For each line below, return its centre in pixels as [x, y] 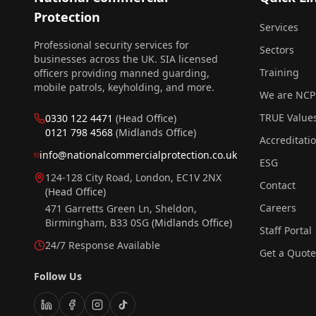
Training [279, 72]
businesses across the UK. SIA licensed [126, 59]
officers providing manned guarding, [122, 73]
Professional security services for [111, 45]
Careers [278, 208]
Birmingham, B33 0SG [98, 223]
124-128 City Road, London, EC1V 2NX [133, 177]
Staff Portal [286, 230]
